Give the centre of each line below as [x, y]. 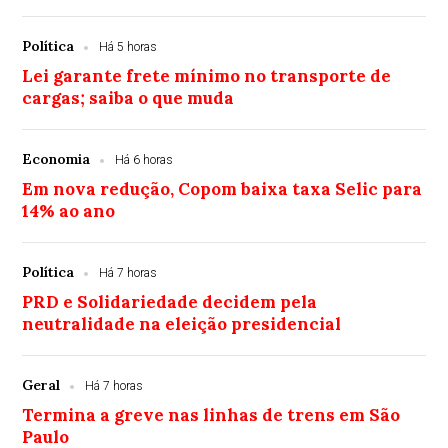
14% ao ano [69, 211]
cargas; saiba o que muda [128, 98]
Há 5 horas [128, 47]
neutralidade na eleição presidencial [182, 324]
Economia [56, 159]
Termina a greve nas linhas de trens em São [211, 415]
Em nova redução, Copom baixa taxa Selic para [222, 189]
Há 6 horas [144, 160]
